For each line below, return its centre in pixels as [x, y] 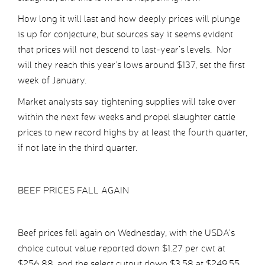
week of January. [52, 80]
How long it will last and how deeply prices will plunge [129, 19]
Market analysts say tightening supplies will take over [127, 102]
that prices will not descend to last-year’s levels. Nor [125, 50]
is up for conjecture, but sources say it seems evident [125, 34]
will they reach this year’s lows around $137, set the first [131, 65]
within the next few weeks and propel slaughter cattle [127, 117]
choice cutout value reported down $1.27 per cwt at [122, 248]
